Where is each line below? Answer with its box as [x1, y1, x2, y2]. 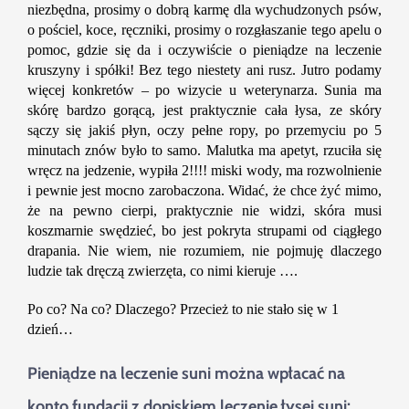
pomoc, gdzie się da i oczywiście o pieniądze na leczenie [27, 42, 382, 58]
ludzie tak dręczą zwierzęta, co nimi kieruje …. [27, 263, 298, 279]
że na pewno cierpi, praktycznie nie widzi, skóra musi [27, 203, 382, 219]
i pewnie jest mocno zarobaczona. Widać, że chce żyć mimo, [27, 183, 382, 199]
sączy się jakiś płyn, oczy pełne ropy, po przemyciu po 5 [27, 122, 382, 139]
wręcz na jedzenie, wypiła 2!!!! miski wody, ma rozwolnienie [27, 163, 382, 179]
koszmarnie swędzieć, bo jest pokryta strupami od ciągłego [27, 223, 382, 239]
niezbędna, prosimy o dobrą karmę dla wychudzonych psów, [27, 2, 382, 18]
